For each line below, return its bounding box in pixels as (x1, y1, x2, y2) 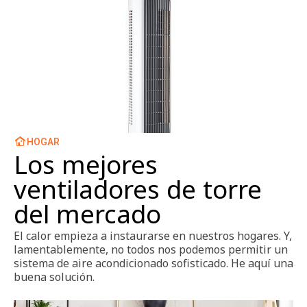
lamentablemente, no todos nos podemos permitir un (14, 242, 288, 258)
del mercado (14, 197, 161, 232)
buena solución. (14, 269, 95, 285)
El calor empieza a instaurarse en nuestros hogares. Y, (14, 228, 292, 244)
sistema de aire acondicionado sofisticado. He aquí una (14, 256, 293, 271)
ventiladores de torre (14, 172, 262, 207)
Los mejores (14, 147, 158, 182)
